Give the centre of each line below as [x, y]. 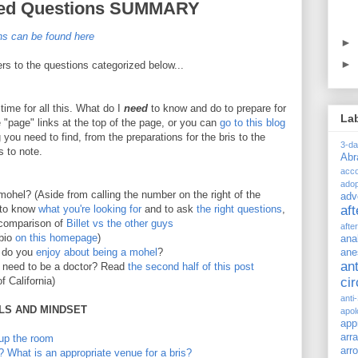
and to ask [169, 209]
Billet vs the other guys [120, 223]
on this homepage [56, 237]
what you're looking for [90, 209]
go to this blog [253, 122]
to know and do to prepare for [217, 108]
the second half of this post [191, 266]
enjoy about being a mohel [97, 252]
